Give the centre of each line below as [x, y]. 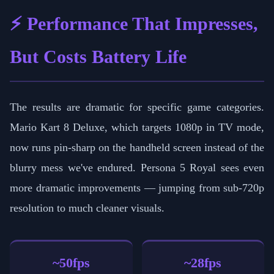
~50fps [71, 263]
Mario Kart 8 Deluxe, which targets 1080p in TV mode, [137, 128]
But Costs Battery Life [98, 57]
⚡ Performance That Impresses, [134, 24]
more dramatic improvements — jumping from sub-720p [137, 188]
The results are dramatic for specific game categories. [137, 107]
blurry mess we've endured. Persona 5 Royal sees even [137, 168]
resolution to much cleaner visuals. [87, 208]
